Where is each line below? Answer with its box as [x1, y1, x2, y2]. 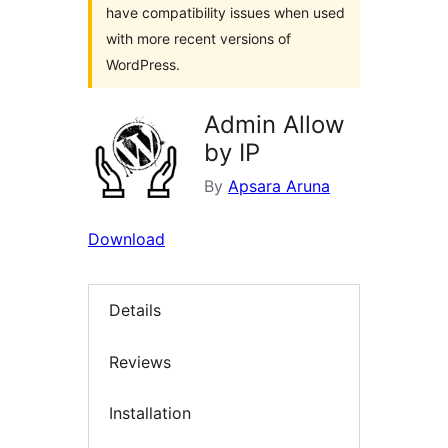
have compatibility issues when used [106, 4, 345, 21]
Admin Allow [204, 110, 345, 139]
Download [88, 229, 165, 249]
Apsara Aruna [228, 176, 330, 196]
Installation [109, 403, 191, 424]
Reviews [109, 351, 171, 372]
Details [109, 300, 161, 321]
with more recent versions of [106, 30, 291, 47]
